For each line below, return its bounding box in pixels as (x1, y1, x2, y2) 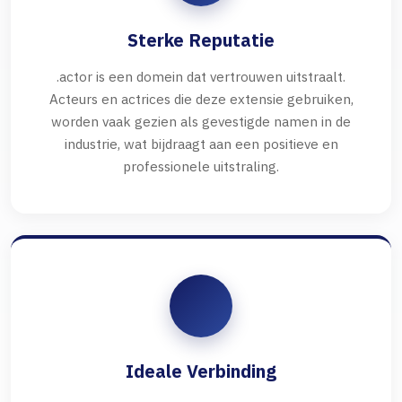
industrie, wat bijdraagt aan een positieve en (64, 135, 338, 153)
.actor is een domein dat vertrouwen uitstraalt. (57, 67, 345, 86)
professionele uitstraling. (123, 157, 279, 176)
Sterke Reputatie (127, 28, 275, 53)
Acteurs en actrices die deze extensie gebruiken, (48, 90, 354, 109)
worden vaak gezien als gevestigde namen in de (51, 112, 351, 131)
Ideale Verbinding (126, 359, 276, 384)
